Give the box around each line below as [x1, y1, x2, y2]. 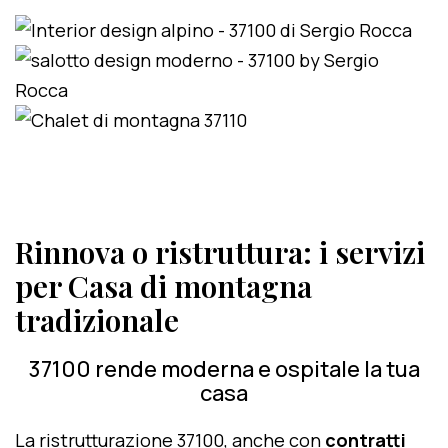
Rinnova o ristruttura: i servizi [15, 232, 425, 272]
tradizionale [15, 300, 179, 340]
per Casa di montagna [15, 266, 312, 306]
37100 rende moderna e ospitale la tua [28, 354, 420, 384]
